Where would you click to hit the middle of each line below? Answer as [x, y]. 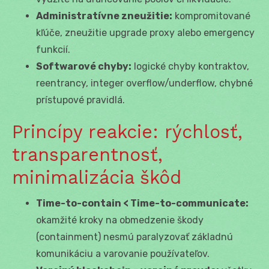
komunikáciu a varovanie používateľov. [123, 253]
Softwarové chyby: [84, 66]
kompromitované [211, 16]
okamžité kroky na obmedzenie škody [120, 220]
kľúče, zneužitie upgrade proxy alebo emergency [145, 32]
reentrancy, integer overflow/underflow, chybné [144, 83]
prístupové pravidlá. [80, 100]
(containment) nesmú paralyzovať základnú [134, 237]
